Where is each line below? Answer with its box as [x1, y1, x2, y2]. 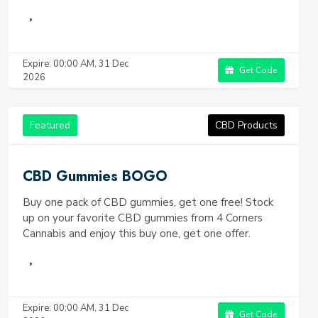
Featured [30, 119, 70, 132]
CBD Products [215, 119, 278, 132]
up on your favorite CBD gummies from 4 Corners [23, 211, 263, 225]
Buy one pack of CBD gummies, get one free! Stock [23, 195, 273, 209]
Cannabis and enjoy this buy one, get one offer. [23, 226, 251, 241]
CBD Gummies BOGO [23, 166, 168, 187]
